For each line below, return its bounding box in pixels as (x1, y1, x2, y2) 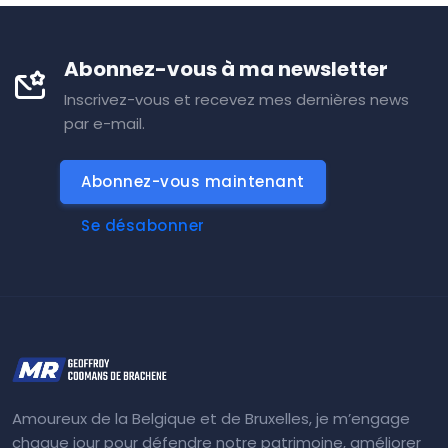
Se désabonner (81, 214, 205, 236)
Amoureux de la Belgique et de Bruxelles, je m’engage (12, 407, 410, 429)
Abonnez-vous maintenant (81, 170, 305, 192)
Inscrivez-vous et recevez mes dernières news (64, 88, 409, 110)
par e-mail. (64, 112, 145, 134)
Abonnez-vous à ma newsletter (64, 54, 388, 83)
